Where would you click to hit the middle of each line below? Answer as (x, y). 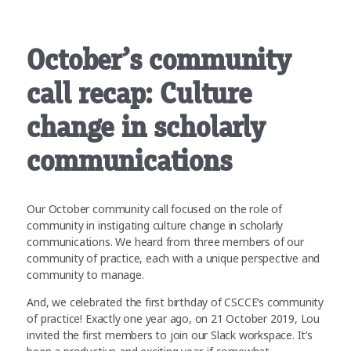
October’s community (159, 60)
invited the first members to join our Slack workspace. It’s (170, 335)
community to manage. (87, 274)
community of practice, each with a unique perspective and (174, 258)
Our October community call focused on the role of (154, 208)
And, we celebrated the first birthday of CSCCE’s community (175, 302)
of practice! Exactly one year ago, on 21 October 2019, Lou (174, 318)
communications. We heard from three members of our (165, 241)
